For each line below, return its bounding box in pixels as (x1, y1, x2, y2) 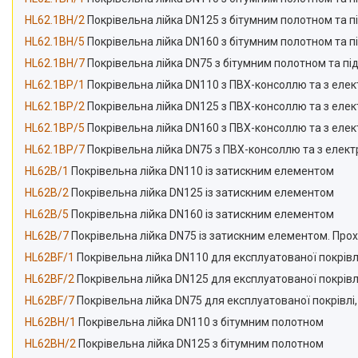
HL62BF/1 (25, 251, 74, 265)
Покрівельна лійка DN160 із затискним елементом (69, 208, 334, 221)
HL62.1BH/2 (25, 14, 85, 27)
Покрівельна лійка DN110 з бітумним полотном (76, 316, 324, 329)
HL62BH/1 (25, 316, 76, 329)
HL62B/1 (25, 165, 69, 178)
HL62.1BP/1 (25, 78, 85, 92)
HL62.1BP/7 (25, 143, 85, 157)
